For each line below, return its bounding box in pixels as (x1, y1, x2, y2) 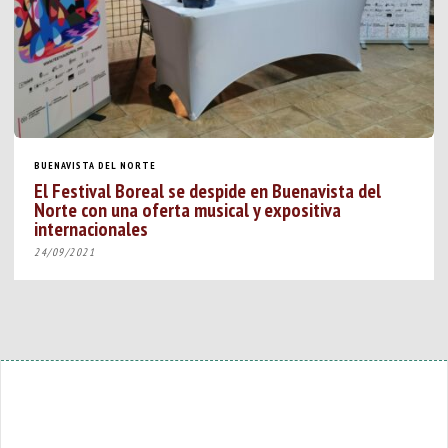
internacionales (34, 215, 149, 241)
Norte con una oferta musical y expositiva (34, 196, 342, 222)
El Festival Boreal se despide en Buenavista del (34, 177, 382, 203)
